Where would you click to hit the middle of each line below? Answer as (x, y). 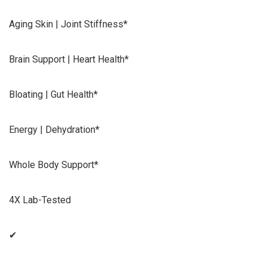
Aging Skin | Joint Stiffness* (68, 24)
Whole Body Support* (54, 164)
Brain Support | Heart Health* (69, 59)
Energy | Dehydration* (54, 129)
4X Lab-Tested (40, 200)
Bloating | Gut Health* (53, 94)
